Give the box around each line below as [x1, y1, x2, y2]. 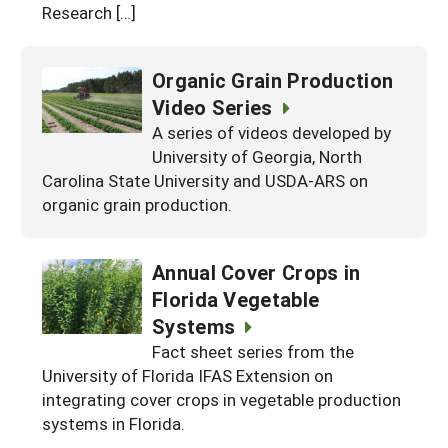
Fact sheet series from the [152, 339, 354, 363]
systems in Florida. [42, 411, 185, 435]
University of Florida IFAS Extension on [42, 363, 333, 387]
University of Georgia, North [152, 144, 362, 168]
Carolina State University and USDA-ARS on [42, 168, 368, 192]
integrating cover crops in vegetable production [42, 387, 401, 411]
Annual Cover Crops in [152, 258, 361, 285]
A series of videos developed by [152, 120, 391, 144]
